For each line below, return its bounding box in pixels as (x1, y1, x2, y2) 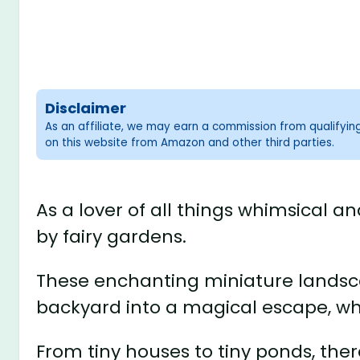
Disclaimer (45, 98, 127, 119)
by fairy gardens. (36, 223, 187, 249)
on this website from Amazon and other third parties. (45, 135, 335, 151)
